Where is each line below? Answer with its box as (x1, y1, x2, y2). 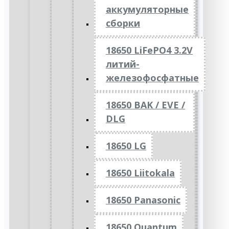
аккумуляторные (106, 3, 189, 15)
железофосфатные (106, 72, 199, 84)
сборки (106, 17, 140, 29)
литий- (106, 58, 140, 70)
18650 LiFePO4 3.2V (106, 44, 193, 56)
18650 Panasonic (106, 194, 180, 206)
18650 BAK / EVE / (106, 99, 185, 111)
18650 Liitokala (106, 167, 175, 179)
